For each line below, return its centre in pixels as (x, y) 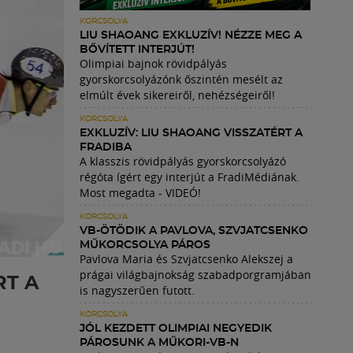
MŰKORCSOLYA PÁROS (145, 245)
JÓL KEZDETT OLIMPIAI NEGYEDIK (176, 329)
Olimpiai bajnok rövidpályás (153, 63)
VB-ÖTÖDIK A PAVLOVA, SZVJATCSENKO (194, 231)
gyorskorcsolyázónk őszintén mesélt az (181, 79)
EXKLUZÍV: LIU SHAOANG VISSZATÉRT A (191, 133)
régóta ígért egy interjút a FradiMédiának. (190, 177)
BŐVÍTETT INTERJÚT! (137, 50)
